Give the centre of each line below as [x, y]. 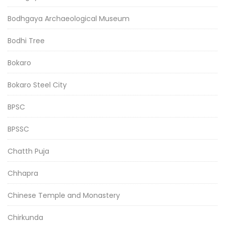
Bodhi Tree [26, 40]
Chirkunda [25, 217]
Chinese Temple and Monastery [64, 195]
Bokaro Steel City [37, 85]
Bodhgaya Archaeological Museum [69, 18]
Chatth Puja [28, 151]
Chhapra [23, 173]
